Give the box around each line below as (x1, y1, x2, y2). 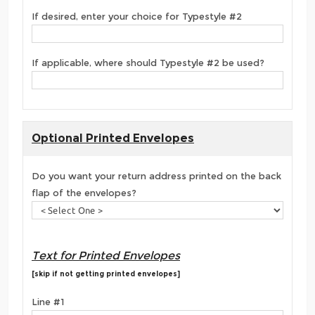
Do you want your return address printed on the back (32, 170, 281, 181)
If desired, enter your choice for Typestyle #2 (32, 11, 242, 22)
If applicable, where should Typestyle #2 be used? (32, 57, 264, 68)
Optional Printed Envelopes (32, 131, 194, 145)
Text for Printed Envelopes (32, 248, 180, 262)
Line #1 (32, 296, 64, 307)
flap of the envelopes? (32, 187, 136, 198)
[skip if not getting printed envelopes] (32, 269, 180, 278)
